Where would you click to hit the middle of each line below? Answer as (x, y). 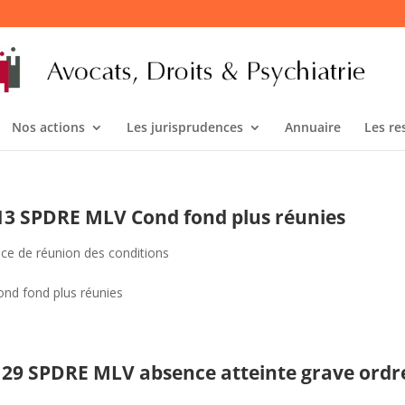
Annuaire (312, 127)
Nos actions (48, 127)
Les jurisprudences (184, 127)
